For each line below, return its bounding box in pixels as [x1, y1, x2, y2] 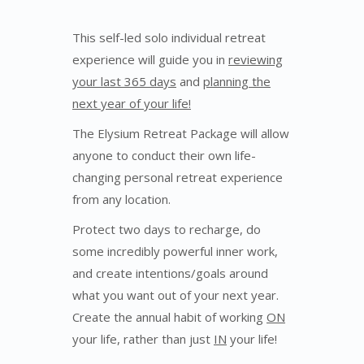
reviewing [228, 50, 283, 67]
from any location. [72, 190, 171, 207]
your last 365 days [72, 72, 176, 89]
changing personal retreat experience [72, 168, 283, 185]
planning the [203, 72, 271, 89]
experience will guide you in [72, 50, 228, 67]
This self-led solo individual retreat [72, 28, 266, 45]
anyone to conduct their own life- [72, 146, 256, 163]
